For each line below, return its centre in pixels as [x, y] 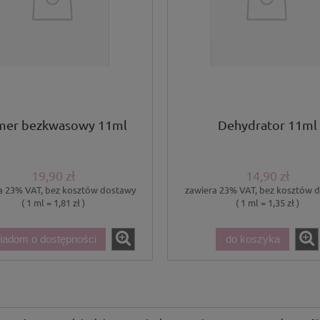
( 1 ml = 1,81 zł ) [53, 202]
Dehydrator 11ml [267, 125]
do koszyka [252, 239]
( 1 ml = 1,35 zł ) [267, 202]
